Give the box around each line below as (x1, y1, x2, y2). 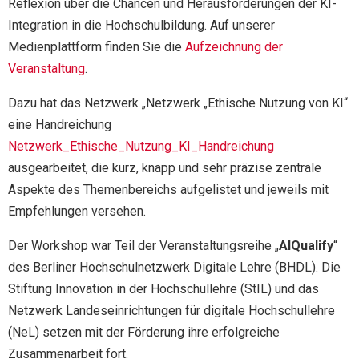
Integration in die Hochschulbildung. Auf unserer (8, 17, 275, 33)
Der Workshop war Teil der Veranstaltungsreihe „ (8, 237, 279, 253)
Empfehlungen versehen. (8, 203, 149, 219)
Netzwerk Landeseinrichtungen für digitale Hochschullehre (8, 302, 335, 318)
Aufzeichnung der (185, 38, 283, 54)
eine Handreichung (8, 116, 111, 132)
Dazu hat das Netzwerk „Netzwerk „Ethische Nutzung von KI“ (8, 95, 348, 111)
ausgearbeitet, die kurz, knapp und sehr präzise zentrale (8, 159, 321, 175)
